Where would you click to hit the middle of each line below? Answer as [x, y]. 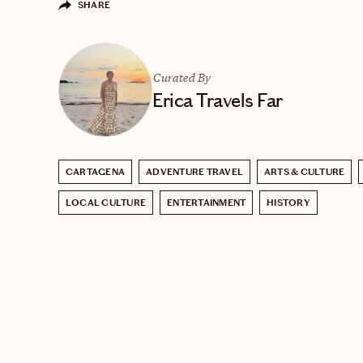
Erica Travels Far [218, 100]
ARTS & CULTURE [305, 171]
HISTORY [288, 202]
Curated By [181, 77]
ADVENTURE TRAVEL [195, 171]
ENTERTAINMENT [207, 202]
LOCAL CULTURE [106, 202]
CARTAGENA [96, 171]
